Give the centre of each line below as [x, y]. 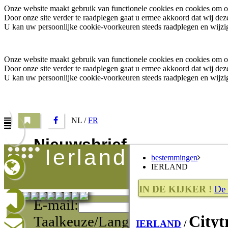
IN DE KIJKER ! [176, 189]
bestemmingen [175, 158]
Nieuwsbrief [80, 144]
